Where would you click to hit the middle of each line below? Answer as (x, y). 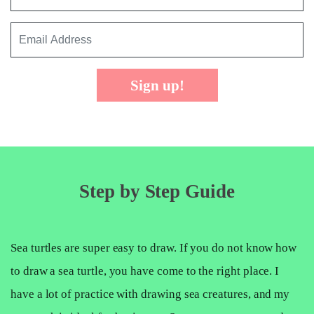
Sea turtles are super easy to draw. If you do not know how (154, 248)
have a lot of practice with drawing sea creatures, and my (150, 294)
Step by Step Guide (157, 192)
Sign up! (157, 86)
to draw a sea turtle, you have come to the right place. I (145, 271)
